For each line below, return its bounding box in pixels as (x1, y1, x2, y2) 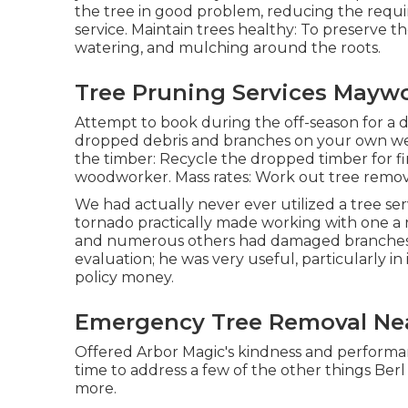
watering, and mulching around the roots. (75, 39, 381, 56)
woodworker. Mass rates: (75, 168, 255, 186)
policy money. (75, 269, 174, 286)
